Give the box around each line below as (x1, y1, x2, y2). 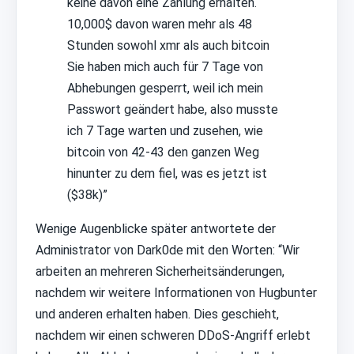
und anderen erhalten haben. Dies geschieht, (36, 306, 279, 322)
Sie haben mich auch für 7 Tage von (67, 58, 263, 74)
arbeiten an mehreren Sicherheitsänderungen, (36, 263, 284, 279)
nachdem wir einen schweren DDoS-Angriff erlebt (36, 327, 311, 343)
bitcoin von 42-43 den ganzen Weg (67, 144, 259, 160)
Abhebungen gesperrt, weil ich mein (67, 80, 263, 96)
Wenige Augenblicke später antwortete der (36, 220, 276, 236)
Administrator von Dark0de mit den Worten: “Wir (36, 242, 299, 258)
